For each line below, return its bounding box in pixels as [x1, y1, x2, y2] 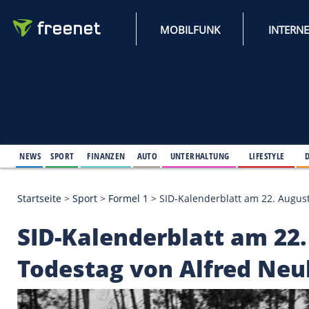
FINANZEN [105, 179, 151, 195]
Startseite [20, 230, 74, 247]
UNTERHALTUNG [205, 179, 277, 195]
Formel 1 [130, 230, 179, 247]
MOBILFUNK [192, 27, 266, 44]
